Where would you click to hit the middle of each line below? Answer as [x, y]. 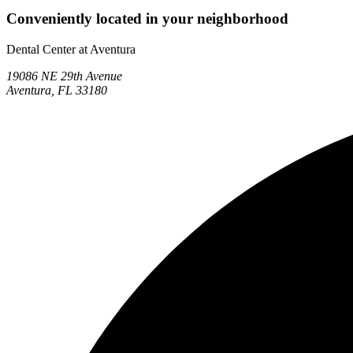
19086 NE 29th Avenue [64, 76]
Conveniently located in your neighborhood [147, 19]
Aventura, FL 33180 [57, 90]
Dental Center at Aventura [71, 49]
